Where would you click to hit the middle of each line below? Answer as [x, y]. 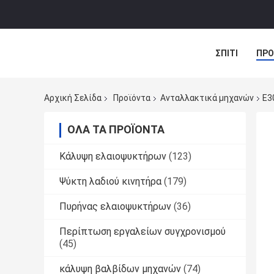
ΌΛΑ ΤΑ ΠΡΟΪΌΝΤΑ [116, 130]
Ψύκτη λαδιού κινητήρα [110, 182]
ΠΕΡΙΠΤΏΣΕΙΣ [243, 80]
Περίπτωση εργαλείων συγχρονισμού [143, 232]
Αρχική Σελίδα [73, 98]
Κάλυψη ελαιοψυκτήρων [113, 157]
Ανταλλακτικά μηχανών [207, 98]
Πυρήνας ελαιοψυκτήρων [115, 207]
